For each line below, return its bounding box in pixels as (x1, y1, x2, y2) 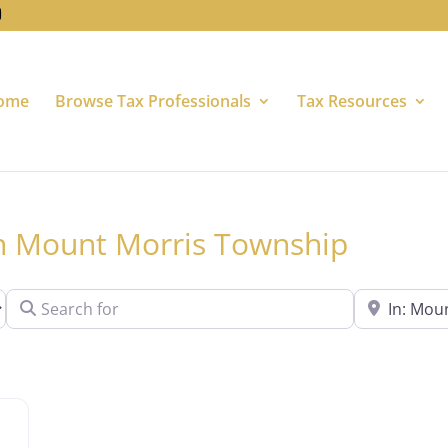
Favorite (20, 367, 95, 395)
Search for (4, 288, 83, 310)
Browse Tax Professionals (55, 90, 251, 112)
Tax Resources (297, 90, 407, 112)
